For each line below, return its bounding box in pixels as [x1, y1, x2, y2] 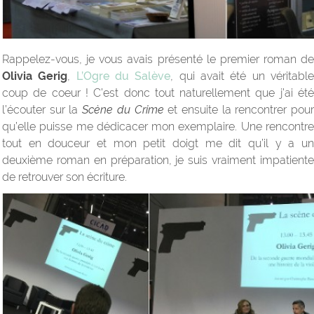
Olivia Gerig [2, 69, 68, 83]
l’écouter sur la [2, 103, 83, 117]
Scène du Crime [82, 103, 164, 117]
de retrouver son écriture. [2, 170, 127, 184]
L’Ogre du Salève [76, 69, 171, 83]
